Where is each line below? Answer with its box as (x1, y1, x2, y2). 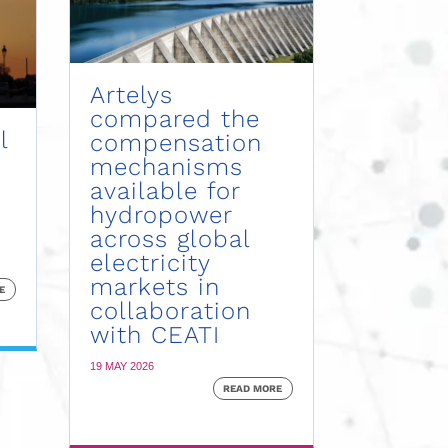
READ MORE (223, 382, 283, 394)
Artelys (89, 80, 173, 109)
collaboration (89, 296, 251, 325)
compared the (89, 104, 260, 133)
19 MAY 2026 (89, 359, 154, 372)
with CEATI (89, 320, 220, 349)
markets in (89, 272, 220, 301)
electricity (89, 248, 210, 277)
